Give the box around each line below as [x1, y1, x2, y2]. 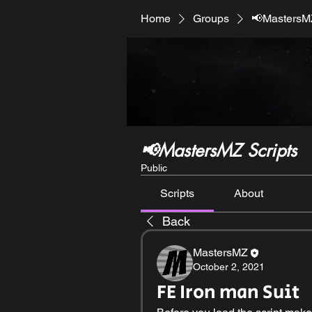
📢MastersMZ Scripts [141, 139, 297, 162]
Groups [193, 12, 229, 25]
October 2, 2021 [193, 261, 265, 272]
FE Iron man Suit [157, 279, 299, 306]
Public [141, 162, 167, 173]
